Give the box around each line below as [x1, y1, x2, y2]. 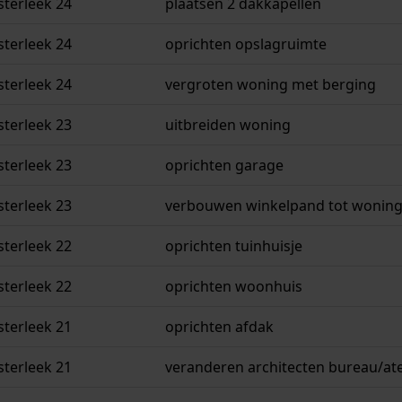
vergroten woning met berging [165, 74, 376, 95]
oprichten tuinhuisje [165, 236, 302, 257]
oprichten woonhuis [165, 276, 302, 297]
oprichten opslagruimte [165, 34, 327, 55]
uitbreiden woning [165, 115, 291, 135]
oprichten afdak [165, 317, 274, 337]
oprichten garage [165, 155, 284, 176]
